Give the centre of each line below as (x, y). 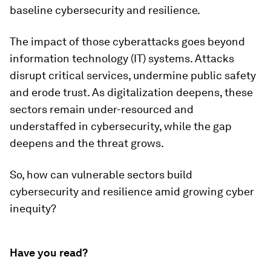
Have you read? (49, 253)
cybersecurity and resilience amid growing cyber (132, 191)
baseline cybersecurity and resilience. (105, 10)
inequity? (33, 208)
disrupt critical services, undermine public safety (133, 75)
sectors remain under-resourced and (102, 109)
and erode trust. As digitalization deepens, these (131, 92)
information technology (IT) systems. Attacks (122, 58)
